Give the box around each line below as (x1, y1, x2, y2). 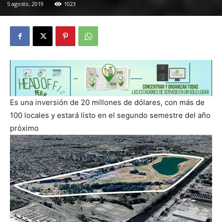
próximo (10, 123, 39, 133)
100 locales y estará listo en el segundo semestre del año (10, 111, 211, 120)
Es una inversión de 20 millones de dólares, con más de (10, 98, 205, 108)
